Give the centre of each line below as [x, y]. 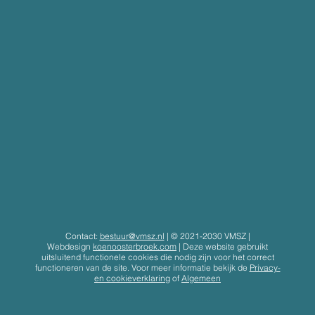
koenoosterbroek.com [135, 246]
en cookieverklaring [132, 278]
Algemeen [201, 278]
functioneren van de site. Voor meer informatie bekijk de [142, 267]
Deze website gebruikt [225, 246]
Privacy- [265, 267]
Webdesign [70, 246]
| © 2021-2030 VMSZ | [207, 236]
